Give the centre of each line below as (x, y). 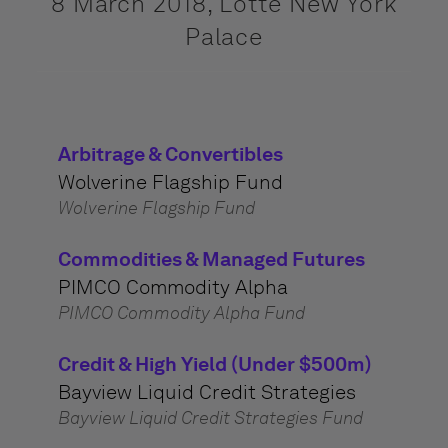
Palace (224, 36)
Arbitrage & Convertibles (170, 154)
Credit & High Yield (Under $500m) (214, 364)
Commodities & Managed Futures (211, 259)
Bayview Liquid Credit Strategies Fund (210, 418)
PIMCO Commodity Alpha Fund (181, 313)
